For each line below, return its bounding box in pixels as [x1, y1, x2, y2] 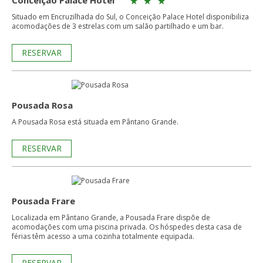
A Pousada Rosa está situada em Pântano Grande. [12, 117, 178, 127]
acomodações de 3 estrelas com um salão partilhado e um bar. [12, 21, 224, 31]
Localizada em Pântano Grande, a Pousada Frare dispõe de [12, 213, 210, 222]
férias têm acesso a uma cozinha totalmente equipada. [12, 231, 194, 241]
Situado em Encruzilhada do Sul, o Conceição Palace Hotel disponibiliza [12, 12, 249, 22]
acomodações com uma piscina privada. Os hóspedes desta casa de [12, 222, 242, 232]
